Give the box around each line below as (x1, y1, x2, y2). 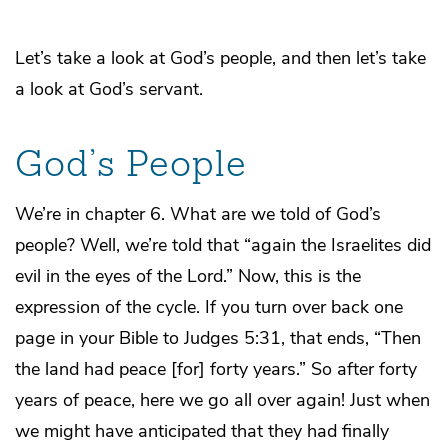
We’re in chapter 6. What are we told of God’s (15, 201, 381, 226)
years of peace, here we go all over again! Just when (15, 387, 430, 412)
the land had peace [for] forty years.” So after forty (15, 356, 417, 381)
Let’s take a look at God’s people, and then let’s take (15, 45, 426, 70)
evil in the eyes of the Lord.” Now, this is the (15, 263, 361, 288)
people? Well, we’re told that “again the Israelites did (15, 232, 431, 257)
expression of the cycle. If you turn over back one (15, 294, 403, 319)
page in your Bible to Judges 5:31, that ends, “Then (15, 325, 421, 350)
